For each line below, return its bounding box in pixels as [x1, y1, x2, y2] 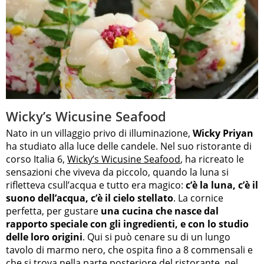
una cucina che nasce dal [98, 204, 219, 218]
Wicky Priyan [193, 127, 253, 140]
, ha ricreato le [180, 153, 244, 166]
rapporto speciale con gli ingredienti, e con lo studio [6, 217, 249, 231]
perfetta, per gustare [6, 204, 98, 218]
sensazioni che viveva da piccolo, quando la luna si [6, 166, 229, 179]
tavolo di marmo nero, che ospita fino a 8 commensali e [6, 243, 253, 257]
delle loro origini [6, 230, 82, 244]
